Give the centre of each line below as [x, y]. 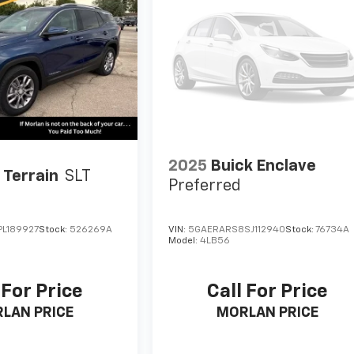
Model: [185, 241]
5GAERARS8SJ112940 [237, 230]
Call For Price [268, 292]
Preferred [205, 186]
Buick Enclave [264, 166]
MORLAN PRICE [268, 313]
